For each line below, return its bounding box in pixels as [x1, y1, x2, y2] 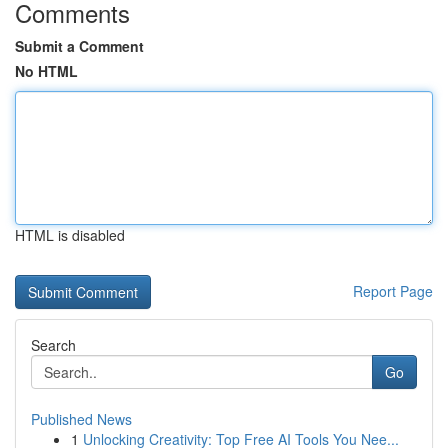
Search [31, 335, 76, 355]
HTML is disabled [15, 225, 125, 245]
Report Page [353, 281, 433, 301]
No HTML [15, 61, 78, 81]
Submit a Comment [15, 36, 144, 56]
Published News [31, 409, 132, 429]
